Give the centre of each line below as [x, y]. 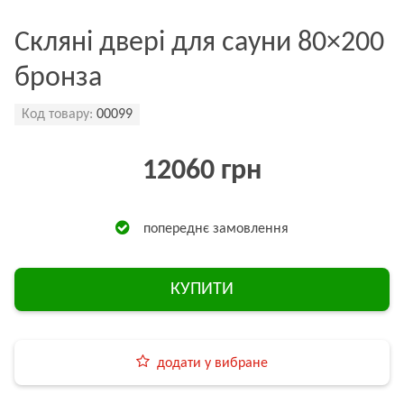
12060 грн [202, 171]
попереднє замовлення [216, 229]
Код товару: [57, 115]
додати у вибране [212, 363]
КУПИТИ [202, 289]
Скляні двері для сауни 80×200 [199, 43]
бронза [58, 78]
